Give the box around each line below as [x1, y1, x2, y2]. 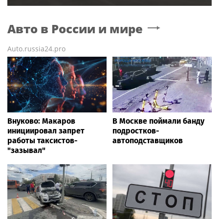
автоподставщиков [112, 136, 183, 146]
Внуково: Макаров [7, 116, 75, 126]
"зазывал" [7, 146, 45, 155]
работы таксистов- [7, 136, 78, 146]
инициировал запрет [7, 126, 85, 136]
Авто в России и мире [7, 21, 143, 37]
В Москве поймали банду [112, 116, 204, 126]
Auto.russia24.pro [7, 44, 66, 53]
